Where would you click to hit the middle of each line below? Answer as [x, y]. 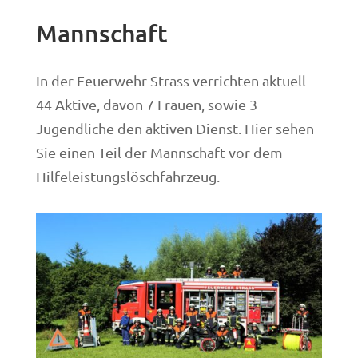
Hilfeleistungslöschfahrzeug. [127, 176]
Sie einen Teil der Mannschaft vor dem [159, 152]
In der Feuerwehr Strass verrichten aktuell [171, 80]
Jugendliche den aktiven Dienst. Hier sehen [175, 128]
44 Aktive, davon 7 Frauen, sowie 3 [146, 104]
